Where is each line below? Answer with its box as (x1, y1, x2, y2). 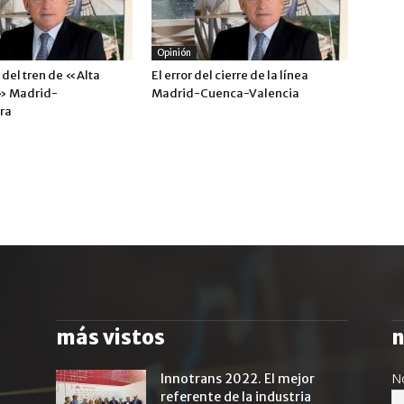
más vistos (56, 324, 165, 350)
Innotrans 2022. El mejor (161, 370, 315, 387)
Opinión (157, 46, 191, 59)
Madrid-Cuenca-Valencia (151, 85, 299, 101)
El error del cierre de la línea (151, 67, 308, 83)
